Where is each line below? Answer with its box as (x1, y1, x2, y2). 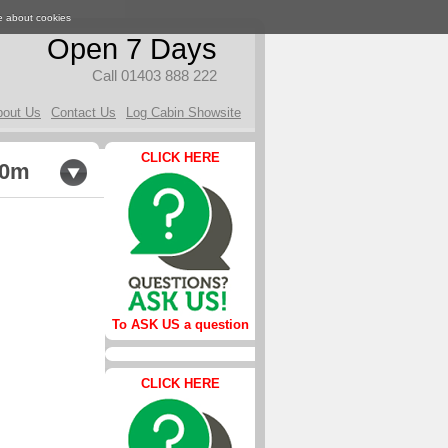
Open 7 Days (47, 33, 217, 65)
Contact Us (51, 105, 116, 120)
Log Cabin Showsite (126, 105, 241, 120)
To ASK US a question (111, 317, 249, 332)
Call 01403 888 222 (92, 67, 217, 84)
